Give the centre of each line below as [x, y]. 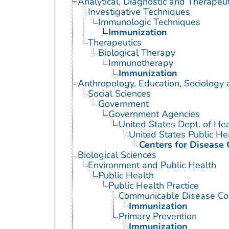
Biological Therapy [136, 53]
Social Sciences [119, 94]
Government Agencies [154, 114]
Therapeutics [114, 43]
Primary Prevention [157, 216]
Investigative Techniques [139, 12]
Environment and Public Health [152, 165]
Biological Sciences [117, 155]
